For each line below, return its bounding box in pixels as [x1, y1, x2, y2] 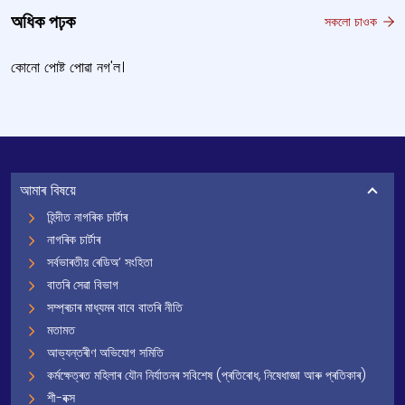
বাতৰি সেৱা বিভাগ [47, 276, 118, 294]
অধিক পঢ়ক [11, 11, 75, 33]
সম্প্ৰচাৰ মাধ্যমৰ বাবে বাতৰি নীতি [47, 298, 183, 316]
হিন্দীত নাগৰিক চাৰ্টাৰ [47, 208, 127, 226]
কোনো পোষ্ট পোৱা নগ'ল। [11, 57, 124, 78]
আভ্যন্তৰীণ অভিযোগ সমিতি [47, 344, 164, 362]
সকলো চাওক [325, 12, 381, 31]
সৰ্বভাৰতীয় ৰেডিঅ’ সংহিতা [47, 253, 153, 271]
